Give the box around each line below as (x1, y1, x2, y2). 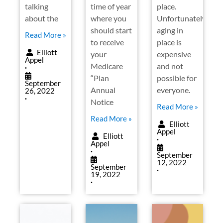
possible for (156, 73, 197, 83)
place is (156, 37, 182, 47)
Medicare (91, 61, 123, 71)
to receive (91, 37, 124, 47)
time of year (91, 1, 131, 11)
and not (156, 61, 183, 71)
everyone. (156, 85, 192, 95)
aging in (156, 25, 183, 35)
